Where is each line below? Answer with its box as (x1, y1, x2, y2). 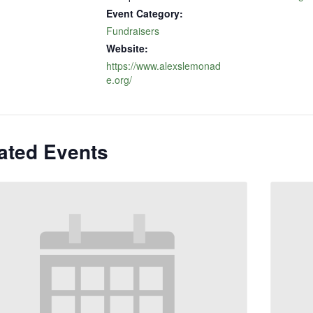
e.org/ (105, 73, 132, 87)
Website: (105, 41, 148, 55)
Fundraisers (105, 24, 159, 38)
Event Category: (105, 6, 183, 20)
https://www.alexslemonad (105, 59, 221, 73)
